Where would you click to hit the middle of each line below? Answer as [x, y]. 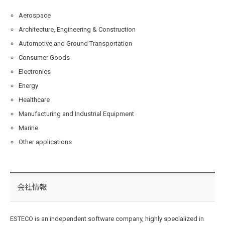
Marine [28, 128]
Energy [28, 85]
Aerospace [34, 15]
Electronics [34, 71]
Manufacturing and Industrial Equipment [76, 114]
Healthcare [34, 99]
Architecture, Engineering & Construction [77, 29]
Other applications [45, 142]
